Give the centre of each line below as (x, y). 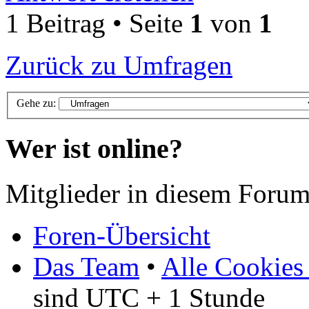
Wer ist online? (94, 149)
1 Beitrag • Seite (98, 23)
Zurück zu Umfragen (119, 65)
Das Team (86, 266)
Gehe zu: (36, 103)
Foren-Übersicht (122, 235)
